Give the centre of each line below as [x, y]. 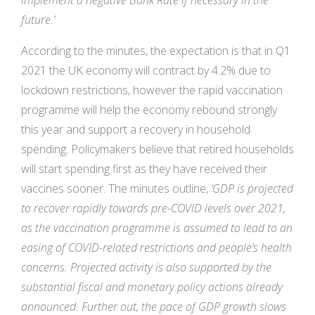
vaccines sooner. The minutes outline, [116, 189]
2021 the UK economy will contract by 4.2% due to [146, 71]
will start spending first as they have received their [144, 169]
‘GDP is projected [252, 189]
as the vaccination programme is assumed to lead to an [157, 228]
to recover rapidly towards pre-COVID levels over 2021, [153, 208]
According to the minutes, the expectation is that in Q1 [156, 51]
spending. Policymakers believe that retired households [157, 149]
